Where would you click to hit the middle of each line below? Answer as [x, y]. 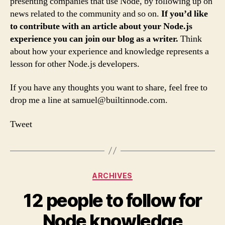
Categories [134, 173]
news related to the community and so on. [86, 14]
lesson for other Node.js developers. [75, 64]
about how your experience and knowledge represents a [109, 51]
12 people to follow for [113, 200]
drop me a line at [41, 100]
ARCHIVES [113, 175]
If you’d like [185, 14]
